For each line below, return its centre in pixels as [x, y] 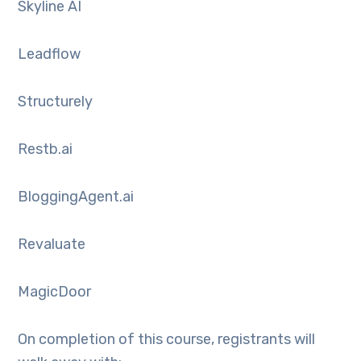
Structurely [56, 102]
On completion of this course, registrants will [167, 339]
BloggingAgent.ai [76, 197]
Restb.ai [46, 149]
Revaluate [52, 244]
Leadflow [50, 54]
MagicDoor [55, 292]
